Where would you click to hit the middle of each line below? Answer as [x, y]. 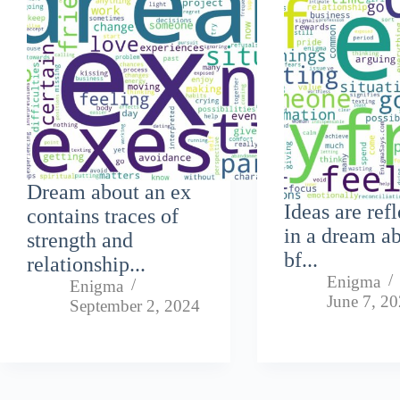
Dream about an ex [109, 192]
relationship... [86, 265]
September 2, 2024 [135, 306]
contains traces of [103, 217]
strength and [80, 241]
